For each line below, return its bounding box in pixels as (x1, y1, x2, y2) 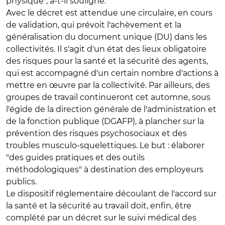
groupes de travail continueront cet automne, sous (6, 92, 210, 102)
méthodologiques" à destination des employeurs (6, 165, 203, 174)
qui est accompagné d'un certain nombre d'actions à (6, 68, 218, 78)
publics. (6, 177, 37, 186)
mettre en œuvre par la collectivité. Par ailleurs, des (6, 80, 210, 90)
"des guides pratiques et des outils (6, 153, 145, 162)
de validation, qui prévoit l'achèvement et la (6, 20, 181, 30)
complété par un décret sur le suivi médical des (6, 213, 196, 222)
